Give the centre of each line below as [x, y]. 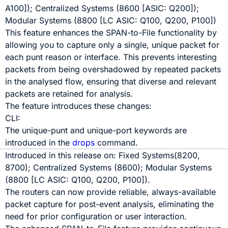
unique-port [110, 130]
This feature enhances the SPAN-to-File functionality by [111, 33]
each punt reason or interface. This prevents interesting [111, 57]
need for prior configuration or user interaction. [96, 216]
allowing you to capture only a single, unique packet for [112, 45]
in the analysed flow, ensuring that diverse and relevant [111, 81]
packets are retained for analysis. [69, 94]
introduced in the [39, 142]
